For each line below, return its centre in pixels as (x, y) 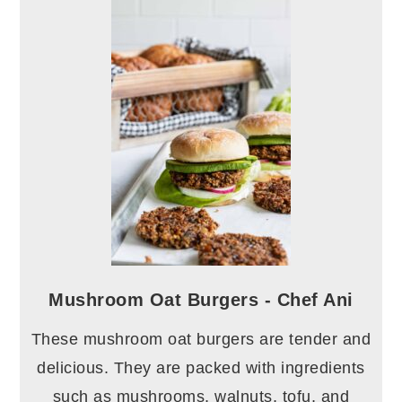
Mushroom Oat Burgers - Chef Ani (201, 300)
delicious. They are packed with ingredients (201, 368)
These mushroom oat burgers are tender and (201, 340)
